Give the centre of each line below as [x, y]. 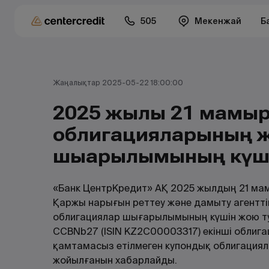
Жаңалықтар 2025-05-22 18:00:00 [118, 83]
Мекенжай [218, 21]
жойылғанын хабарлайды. [115, 260]
